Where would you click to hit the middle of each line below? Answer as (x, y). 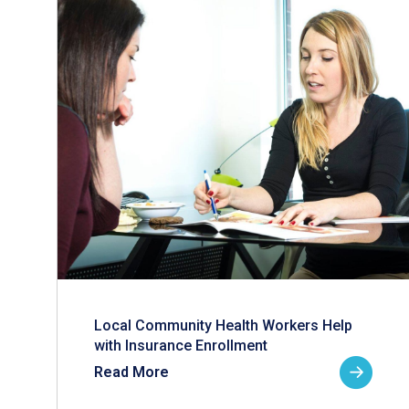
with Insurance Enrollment (181, 346)
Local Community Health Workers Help (223, 325)
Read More (131, 372)
